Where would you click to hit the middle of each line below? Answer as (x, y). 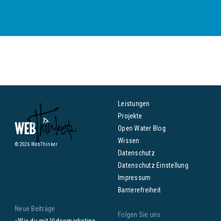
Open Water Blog (142, 128)
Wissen (129, 141)
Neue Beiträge (35, 209)
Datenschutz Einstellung (153, 165)
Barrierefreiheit (139, 190)
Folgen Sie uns (139, 215)
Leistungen (134, 104)
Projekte (130, 116)
